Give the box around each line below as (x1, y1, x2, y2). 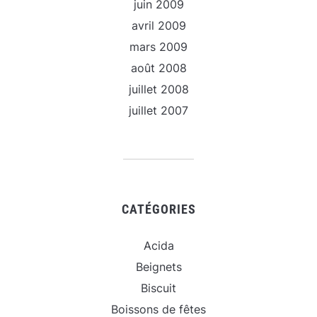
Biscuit (141, 280, 176, 295)
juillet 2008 (128, 81, 189, 96)
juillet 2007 (129, 103, 188, 117)
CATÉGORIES (121, 201, 196, 217)
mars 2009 (129, 39, 188, 54)
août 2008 (130, 60, 187, 75)
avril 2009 (131, 18, 186, 33)
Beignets (135, 259, 182, 274)
